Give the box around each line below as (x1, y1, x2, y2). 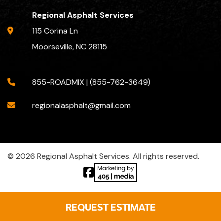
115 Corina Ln (32, 25, 78, 36)
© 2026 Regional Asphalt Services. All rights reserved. (7, 150, 199, 161)
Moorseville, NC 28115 (32, 41, 107, 52)
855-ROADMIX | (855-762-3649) (32, 76, 150, 87)
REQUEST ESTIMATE (65, 200, 156, 213)
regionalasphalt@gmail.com (32, 100, 131, 110)
